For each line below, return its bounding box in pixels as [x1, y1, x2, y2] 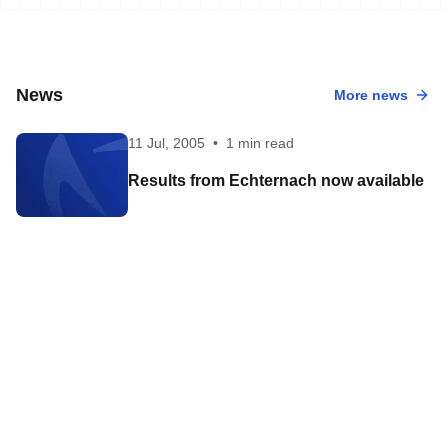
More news [334, 86, 408, 103]
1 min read [226, 134, 294, 151]
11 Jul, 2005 [128, 134, 205, 151]
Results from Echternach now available [128, 171, 424, 189]
